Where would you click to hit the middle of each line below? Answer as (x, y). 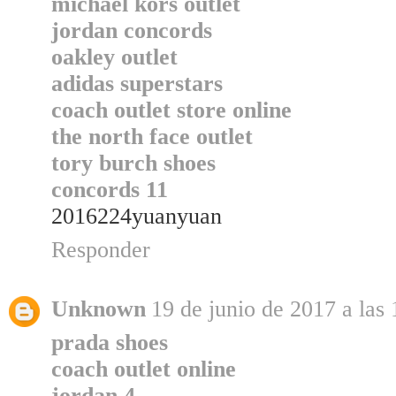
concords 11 (110, 190)
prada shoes (110, 343)
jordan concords (132, 31)
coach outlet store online (171, 110)
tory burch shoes (133, 164)
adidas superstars (137, 84)
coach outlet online (144, 369)
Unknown (99, 309)
